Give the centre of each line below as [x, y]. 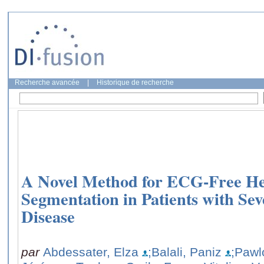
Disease [48, 217]
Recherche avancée [47, 82]
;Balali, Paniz [185, 252]
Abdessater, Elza [91, 252]
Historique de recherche [135, 82]
